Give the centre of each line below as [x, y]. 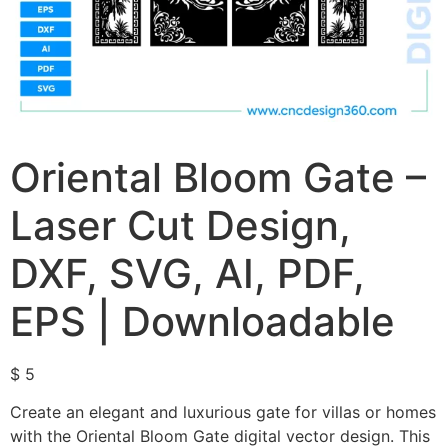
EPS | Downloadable [202, 321]
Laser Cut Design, [180, 225]
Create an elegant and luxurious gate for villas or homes [223, 412]
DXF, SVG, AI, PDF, [187, 273]
